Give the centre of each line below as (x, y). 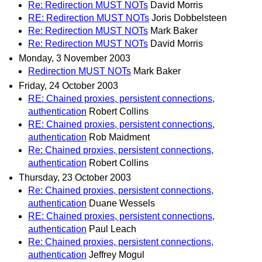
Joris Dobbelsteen (189, 18)
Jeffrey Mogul (117, 255)
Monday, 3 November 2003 (75, 58)
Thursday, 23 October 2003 (75, 178)
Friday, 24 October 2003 (68, 86)
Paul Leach (113, 229)
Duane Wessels (122, 204)
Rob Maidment (119, 137)
